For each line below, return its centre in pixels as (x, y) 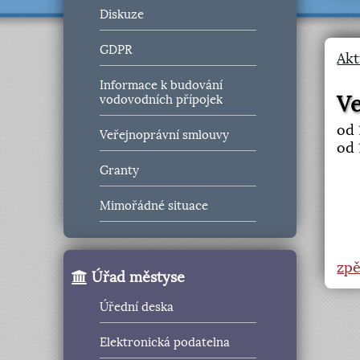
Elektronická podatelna (165, 343)
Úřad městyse (137, 277)
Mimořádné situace (154, 206)
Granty (120, 171)
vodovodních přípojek (162, 100)
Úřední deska (137, 307)
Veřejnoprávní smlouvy (165, 135)
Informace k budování (162, 86)
